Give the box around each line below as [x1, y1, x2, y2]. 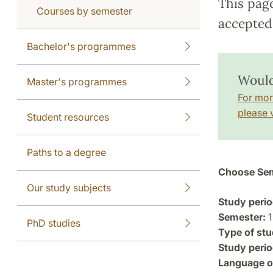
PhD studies [27, 216, 80, 229]
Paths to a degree [27, 146, 106, 158]
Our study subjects [27, 181, 111, 194]
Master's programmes [27, 75, 127, 88]
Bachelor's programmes [27, 40, 136, 52]
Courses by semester [37, 4, 132, 17]
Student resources [27, 110, 109, 123]
